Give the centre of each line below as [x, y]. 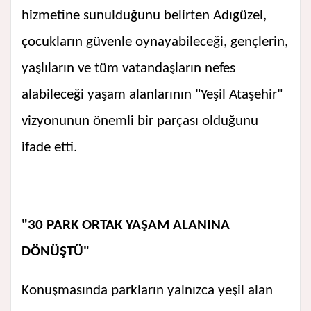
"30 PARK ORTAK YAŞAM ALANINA [126, 226]
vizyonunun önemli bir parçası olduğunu [140, 121]
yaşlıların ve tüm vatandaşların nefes [128, 69]
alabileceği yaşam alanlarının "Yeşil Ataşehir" [152, 95]
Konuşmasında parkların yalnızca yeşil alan [147, 291]
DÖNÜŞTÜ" [56, 252]
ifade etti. [49, 148]
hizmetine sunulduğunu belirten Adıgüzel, [144, 16]
